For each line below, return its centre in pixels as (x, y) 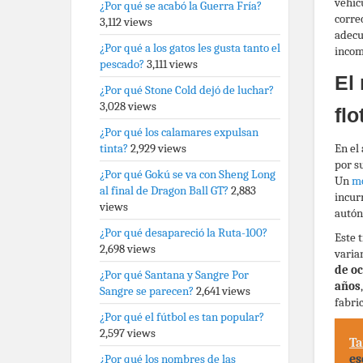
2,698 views (128, 249)
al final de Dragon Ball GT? (164, 190)
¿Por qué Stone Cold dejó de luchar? (187, 90)
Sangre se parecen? (147, 291)
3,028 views (128, 106)
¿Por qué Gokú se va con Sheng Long (188, 174)
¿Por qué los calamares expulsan (179, 132)
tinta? (114, 148)
